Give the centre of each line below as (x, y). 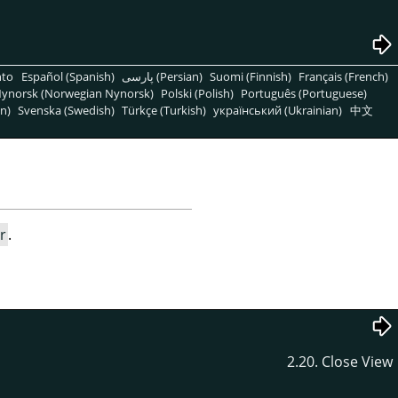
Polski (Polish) (198, 93)
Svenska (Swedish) (67, 110)
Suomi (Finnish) (250, 76)
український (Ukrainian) (278, 110)
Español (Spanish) (68, 76)
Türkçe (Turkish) (164, 110)
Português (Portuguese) (304, 93)
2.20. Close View (340, 361)
